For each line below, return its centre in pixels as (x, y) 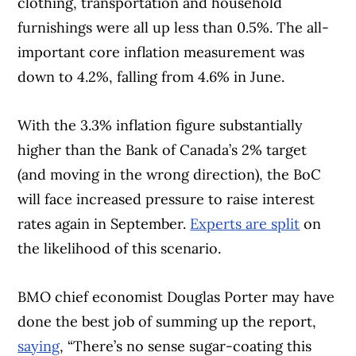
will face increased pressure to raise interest (166, 199)
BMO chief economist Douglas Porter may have (176, 297)
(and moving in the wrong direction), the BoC (170, 175)
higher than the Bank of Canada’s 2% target (163, 150)
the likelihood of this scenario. (120, 249)
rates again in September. (104, 224)
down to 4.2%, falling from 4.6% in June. (151, 77)
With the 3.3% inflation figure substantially (161, 126)
